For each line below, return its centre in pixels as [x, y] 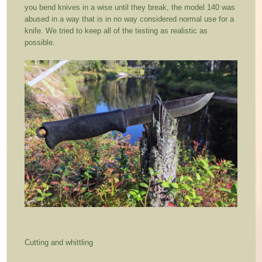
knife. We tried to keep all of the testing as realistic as [116, 31]
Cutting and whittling [59, 242]
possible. [40, 43]
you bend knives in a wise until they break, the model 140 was [130, 8]
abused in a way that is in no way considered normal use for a [130, 19]
